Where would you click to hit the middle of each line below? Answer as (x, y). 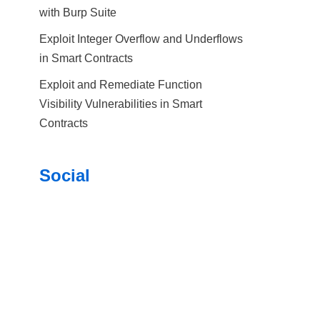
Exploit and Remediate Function (121, 85)
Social (65, 175)
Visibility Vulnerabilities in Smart (121, 104)
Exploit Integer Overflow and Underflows (141, 39)
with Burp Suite (78, 12)
